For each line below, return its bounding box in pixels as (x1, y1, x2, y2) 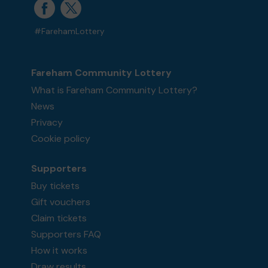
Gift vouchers (31, 196, 91, 209)
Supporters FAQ (31, 228, 102, 241)
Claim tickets (31, 212, 87, 225)
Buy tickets (31, 179, 80, 193)
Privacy (31, 116, 63, 129)
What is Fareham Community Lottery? (31, 84, 198, 97)
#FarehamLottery (34, 26, 105, 37)
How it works (31, 244, 88, 257)
